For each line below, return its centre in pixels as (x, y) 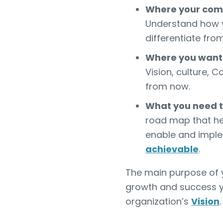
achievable (172, 149)
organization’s (158, 201)
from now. (168, 86)
